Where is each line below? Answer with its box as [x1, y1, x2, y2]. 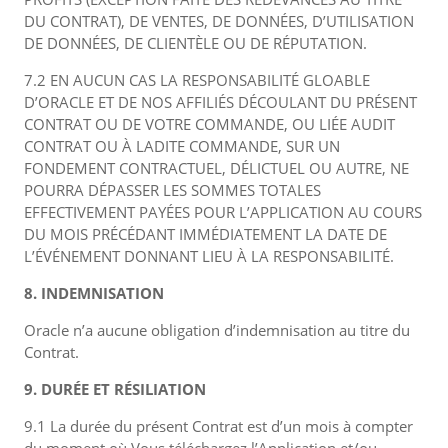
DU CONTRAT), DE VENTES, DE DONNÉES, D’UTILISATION [24, 11, 414, 31]
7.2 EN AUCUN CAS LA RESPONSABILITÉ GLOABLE [24, 70, 370, 90]
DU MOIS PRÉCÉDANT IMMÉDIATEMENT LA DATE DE [24, 224, 387, 244]
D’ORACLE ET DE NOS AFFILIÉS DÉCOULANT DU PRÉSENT [24, 92, 417, 112]
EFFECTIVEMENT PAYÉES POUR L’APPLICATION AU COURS [24, 202, 422, 222]
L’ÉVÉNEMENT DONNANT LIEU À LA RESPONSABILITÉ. [24, 246, 394, 266]
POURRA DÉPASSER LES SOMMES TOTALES [24, 180, 321, 200]
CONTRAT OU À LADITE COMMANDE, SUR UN [24, 136, 340, 156]
